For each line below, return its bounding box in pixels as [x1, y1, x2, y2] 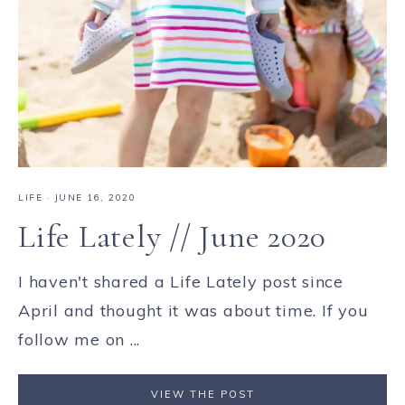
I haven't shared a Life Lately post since [18, 270, 344, 292]
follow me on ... [18, 328, 140, 350]
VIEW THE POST [150, 387, 255, 400]
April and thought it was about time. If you [18, 299, 369, 321]
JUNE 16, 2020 [54, 191, 136, 203]
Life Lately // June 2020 [18, 216, 326, 256]
